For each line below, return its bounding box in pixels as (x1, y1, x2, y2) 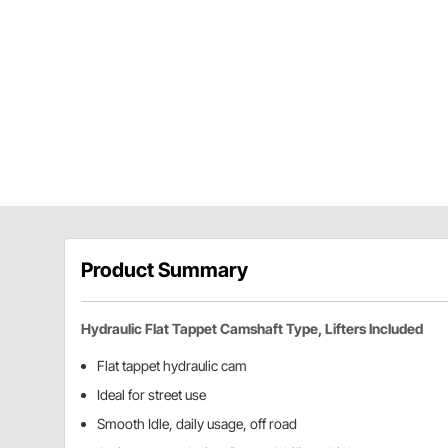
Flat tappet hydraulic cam (97, 357, 247, 375)
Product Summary (81, 258, 248, 283)
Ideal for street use (97, 386, 206, 404)
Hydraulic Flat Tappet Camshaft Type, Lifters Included (81, 320, 423, 338)
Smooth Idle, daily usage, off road (97, 415, 297, 433)
